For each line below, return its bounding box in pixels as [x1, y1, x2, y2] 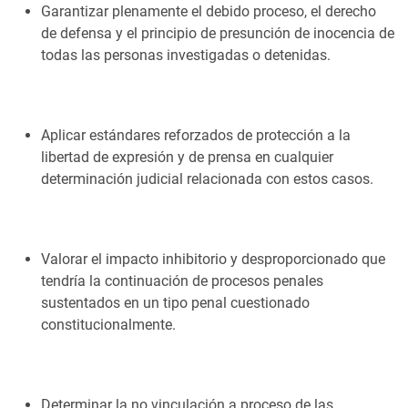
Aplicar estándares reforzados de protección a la [41, 127, 351, 144]
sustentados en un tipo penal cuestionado [41, 294, 310, 311]
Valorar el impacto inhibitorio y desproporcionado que [41, 250, 385, 268]
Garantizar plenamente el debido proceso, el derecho [41, 3, 376, 20]
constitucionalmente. [41, 316, 176, 333]
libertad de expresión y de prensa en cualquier [41, 148, 333, 166]
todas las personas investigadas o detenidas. [41, 46, 331, 64]
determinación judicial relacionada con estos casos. [41, 170, 373, 188]
